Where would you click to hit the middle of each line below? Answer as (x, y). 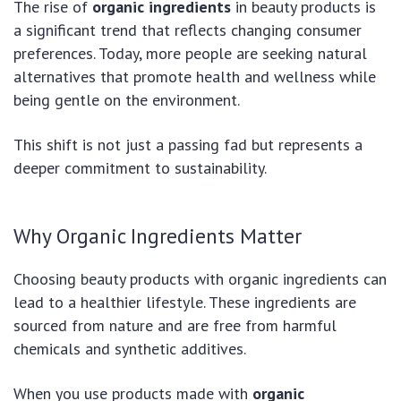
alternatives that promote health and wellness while (195, 76)
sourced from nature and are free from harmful (175, 325)
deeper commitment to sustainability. (140, 167)
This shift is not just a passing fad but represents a (188, 144)
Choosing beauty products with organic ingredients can (200, 278)
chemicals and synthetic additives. (130, 348)
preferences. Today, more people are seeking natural (190, 53)
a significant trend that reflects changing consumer (188, 30)
